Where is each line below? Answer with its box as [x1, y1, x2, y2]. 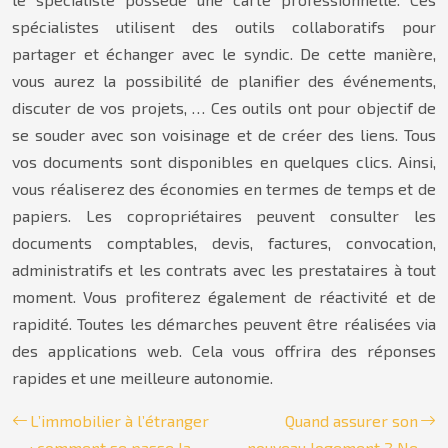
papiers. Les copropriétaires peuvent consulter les [12, 206, 436, 225]
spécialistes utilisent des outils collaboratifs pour [12, 17, 436, 36]
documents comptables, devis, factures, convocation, [12, 233, 436, 252]
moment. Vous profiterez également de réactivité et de [12, 287, 436, 306]
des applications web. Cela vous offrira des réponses [12, 341, 436, 360]
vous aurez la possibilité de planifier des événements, [12, 71, 436, 90]
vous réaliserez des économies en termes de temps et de [12, 179, 436, 198]
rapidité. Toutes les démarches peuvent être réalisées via [12, 314, 436, 333]
